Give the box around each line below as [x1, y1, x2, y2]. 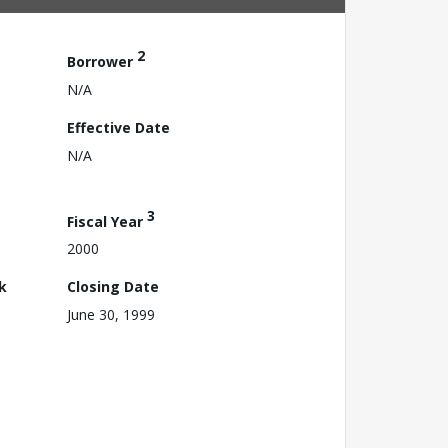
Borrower [67, 51, 137, 71]
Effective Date [67, 117, 170, 137]
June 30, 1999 [67, 305, 155, 325]
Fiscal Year [67, 211, 147, 231]
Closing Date [67, 277, 159, 297]
